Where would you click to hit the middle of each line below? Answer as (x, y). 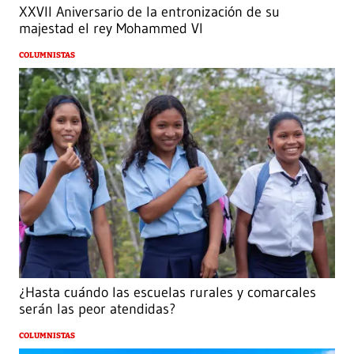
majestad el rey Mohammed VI (111, 29)
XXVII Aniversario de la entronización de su (149, 12)
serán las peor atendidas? (97, 309)
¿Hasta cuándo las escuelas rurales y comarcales (168, 293)
